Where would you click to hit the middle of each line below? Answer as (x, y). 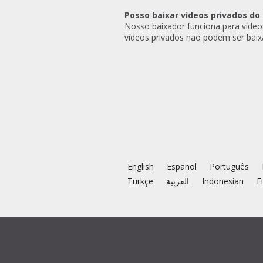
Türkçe (140, 181)
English (141, 166)
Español (182, 166)
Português (229, 166)
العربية (178, 181)
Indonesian (223, 181)
